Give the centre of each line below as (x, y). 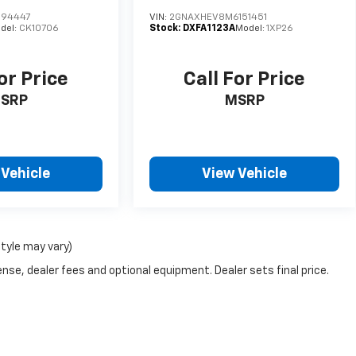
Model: (251, 29)
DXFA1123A (209, 29)
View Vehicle (245, 174)
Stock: (166, 29)
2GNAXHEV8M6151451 (219, 18)
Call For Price (245, 80)
